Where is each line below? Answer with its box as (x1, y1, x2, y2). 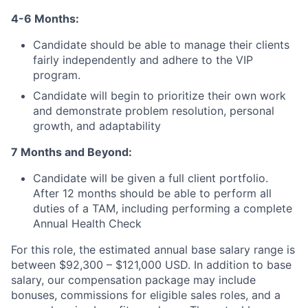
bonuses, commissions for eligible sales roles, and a (11, 287, 280, 302)
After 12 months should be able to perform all (33, 186, 272, 200)
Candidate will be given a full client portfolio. (33, 170, 268, 185)
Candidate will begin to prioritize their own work (33, 88, 286, 102)
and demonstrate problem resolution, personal (33, 103, 274, 118)
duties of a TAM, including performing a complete (33, 201, 292, 215)
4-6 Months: (11, 11, 79, 25)
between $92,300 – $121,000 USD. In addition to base (11, 257, 291, 272)
